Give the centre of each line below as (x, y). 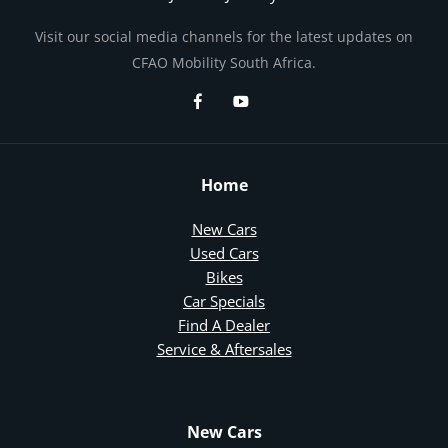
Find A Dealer (224, 325)
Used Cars (224, 253)
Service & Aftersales (224, 349)
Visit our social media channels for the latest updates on (224, 36)
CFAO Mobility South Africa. (224, 62)
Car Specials (224, 301)
